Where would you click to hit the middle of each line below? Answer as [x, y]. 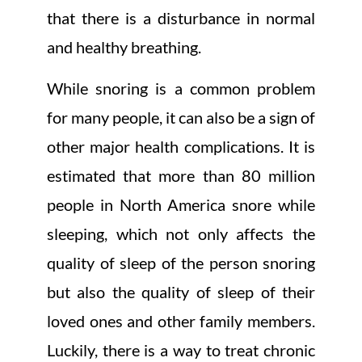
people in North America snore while [181, 205]
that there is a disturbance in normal [181, 18]
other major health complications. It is [181, 147]
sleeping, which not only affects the [181, 234]
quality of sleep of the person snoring [181, 263]
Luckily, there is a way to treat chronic [181, 350]
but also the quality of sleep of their [181, 292]
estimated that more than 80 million [181, 176]
